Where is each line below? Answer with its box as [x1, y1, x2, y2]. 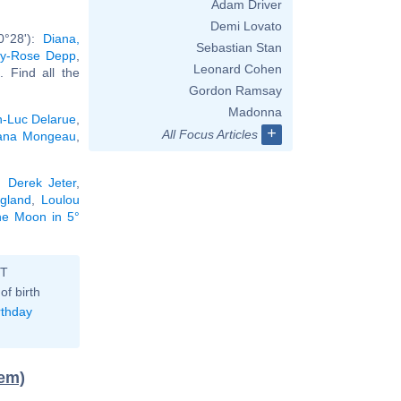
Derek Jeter [7, 175, 77, 190]
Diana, [43, 30, 80, 46]
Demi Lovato [210, 19, 282, 33]
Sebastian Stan [196, 40, 282, 55]
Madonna [228, 105, 282, 119]
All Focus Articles [162, 127, 258, 141]
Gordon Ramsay [189, 83, 282, 98]
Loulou [41, 192, 80, 207]
